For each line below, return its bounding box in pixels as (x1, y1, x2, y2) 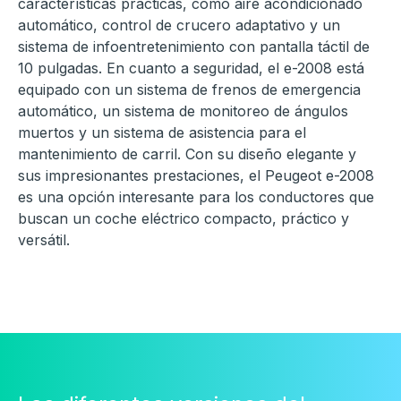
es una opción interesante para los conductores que (18, 188, 374, 207)
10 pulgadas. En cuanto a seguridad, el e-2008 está (18, 59, 364, 78)
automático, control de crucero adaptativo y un (18, 16, 340, 35)
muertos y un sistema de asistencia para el (18, 124, 306, 142)
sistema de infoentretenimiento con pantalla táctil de (18, 38, 370, 56)
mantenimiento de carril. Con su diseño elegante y (18, 145, 356, 164)
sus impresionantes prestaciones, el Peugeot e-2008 (18, 166, 374, 185)
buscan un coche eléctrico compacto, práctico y (18, 209, 349, 228)
